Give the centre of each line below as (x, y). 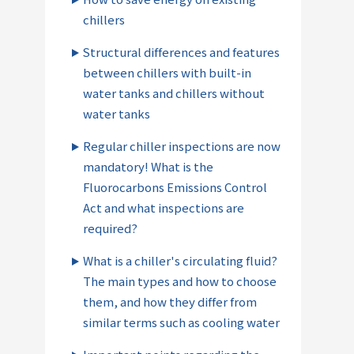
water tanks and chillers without (174, 92)
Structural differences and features (181, 51)
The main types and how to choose (180, 281)
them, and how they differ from (170, 301)
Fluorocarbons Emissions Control (175, 186)
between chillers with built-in (167, 72)
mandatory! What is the (148, 166)
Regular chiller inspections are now (182, 145)
